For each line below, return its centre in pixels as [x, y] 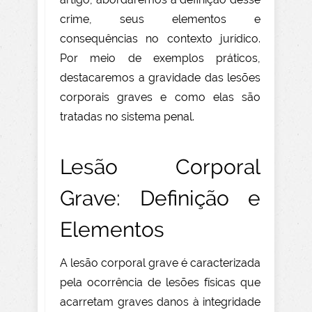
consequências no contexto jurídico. [160, 39]
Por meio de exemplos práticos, [160, 58]
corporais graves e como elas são [160, 97]
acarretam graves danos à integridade [160, 302]
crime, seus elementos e [160, 19]
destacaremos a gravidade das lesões [160, 78]
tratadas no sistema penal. [127, 117]
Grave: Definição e [160, 198]
